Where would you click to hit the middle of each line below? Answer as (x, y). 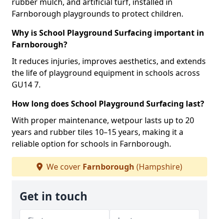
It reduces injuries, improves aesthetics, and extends (109, 61)
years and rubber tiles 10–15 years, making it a (98, 132)
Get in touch (54, 196)
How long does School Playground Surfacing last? (108, 104)
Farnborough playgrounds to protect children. (98, 14)
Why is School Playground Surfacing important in (108, 33)
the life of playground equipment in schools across (106, 73)
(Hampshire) (158, 167)
